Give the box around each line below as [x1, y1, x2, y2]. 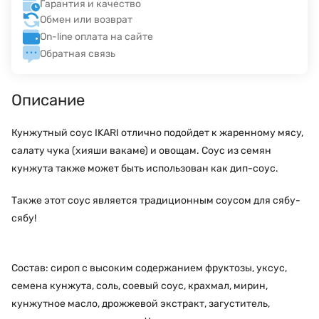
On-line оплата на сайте [40, 31, 153, 43]
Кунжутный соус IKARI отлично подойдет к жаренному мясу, [11, 126, 303, 139]
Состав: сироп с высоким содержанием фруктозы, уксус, [11, 261, 287, 274]
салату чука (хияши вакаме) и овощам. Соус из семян [11, 144, 271, 157]
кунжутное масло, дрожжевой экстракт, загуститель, [11, 297, 270, 310]
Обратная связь [40, 48, 115, 61]
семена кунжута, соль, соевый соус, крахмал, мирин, [11, 279, 268, 292]
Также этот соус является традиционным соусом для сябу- [11, 194, 300, 206]
